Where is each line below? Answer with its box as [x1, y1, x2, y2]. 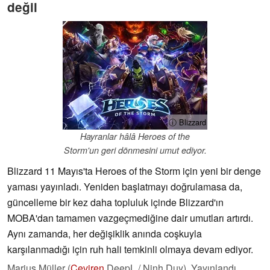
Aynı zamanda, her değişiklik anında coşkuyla [7, 227, 202, 241]
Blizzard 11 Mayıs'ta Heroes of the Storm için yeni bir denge [7, 164, 261, 178]
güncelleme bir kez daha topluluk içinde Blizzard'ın [7, 195, 224, 210]
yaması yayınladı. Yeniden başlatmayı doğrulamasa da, [7, 180, 242, 194]
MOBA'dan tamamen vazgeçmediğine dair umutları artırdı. [7, 211, 253, 225]
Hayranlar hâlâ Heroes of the [80, 130, 190, 143]
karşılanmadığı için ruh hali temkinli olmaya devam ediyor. [7, 242, 253, 257]
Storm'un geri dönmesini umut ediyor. [63, 144, 207, 157]
